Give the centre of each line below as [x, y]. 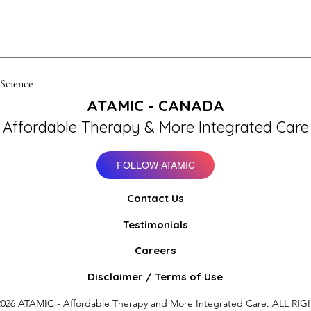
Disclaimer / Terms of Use [155, 277]
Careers [155, 250]
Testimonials [155, 225]
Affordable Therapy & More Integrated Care [155, 127]
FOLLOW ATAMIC [155, 165]
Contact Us [155, 198]
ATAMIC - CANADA [155, 106]
